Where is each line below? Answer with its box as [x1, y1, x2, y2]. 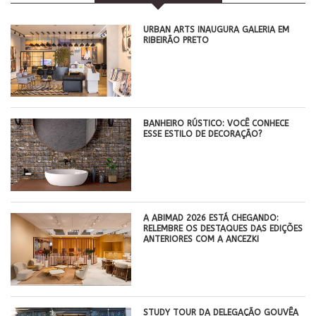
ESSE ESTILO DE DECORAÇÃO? [143, 129, 263, 140]
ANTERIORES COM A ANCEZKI [143, 234, 260, 245]
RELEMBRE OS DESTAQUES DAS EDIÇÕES [143, 224, 303, 234]
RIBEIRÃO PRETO [143, 35, 209, 45]
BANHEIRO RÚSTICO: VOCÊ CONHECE [143, 119, 289, 129]
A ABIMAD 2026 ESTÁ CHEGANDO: [143, 213, 279, 224]
